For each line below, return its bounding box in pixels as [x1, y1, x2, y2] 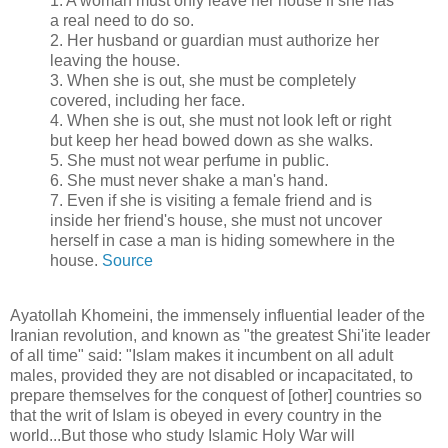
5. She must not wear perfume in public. [50, 151, 329, 169]
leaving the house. [50, 51, 180, 69]
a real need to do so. [50, 11, 194, 29]
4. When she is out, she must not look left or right [50, 111, 391, 129]
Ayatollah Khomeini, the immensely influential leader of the [10, 307, 425, 325]
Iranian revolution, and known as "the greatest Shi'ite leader [10, 327, 430, 345]
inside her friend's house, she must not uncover [50, 211, 382, 229]
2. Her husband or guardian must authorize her [50, 31, 379, 49]
